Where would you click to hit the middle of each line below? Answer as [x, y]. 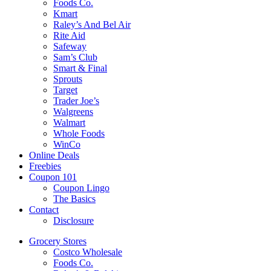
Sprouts [68, 79]
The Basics [74, 199]
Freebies [45, 166]
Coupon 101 [53, 177]
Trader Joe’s [76, 101]
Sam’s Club [75, 57]
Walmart [69, 122]
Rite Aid [69, 35]
